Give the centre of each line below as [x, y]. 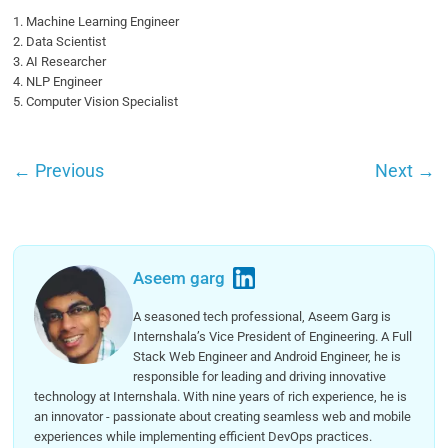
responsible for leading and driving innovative [259, 376]
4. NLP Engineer [58, 81]
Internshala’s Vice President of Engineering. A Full [272, 336]
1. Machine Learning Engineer [96, 21]
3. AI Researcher [60, 61]
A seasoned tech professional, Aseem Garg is [262, 316]
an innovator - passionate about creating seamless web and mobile [223, 416]
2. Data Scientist [61, 41]
